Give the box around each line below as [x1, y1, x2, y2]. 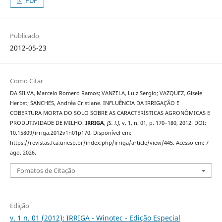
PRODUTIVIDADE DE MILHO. [9, 119, 85, 127]
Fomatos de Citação [16, 166, 75, 175]
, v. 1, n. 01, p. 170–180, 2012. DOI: [118, 119, 206, 127]
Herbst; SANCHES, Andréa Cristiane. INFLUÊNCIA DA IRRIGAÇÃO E [9, 100, 179, 107]
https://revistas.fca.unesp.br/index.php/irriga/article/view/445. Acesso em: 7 [9, 139, 209, 147]
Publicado [9, 31, 39, 41]
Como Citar [9, 76, 43, 86]
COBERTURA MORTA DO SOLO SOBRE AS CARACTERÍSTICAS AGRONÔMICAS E [9, 110, 210, 117]
